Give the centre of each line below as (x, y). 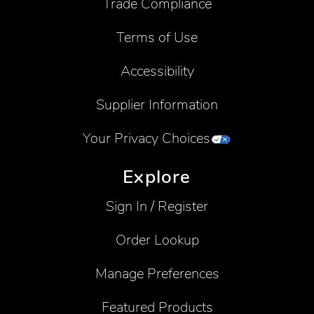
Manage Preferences (157, 273)
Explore (157, 177)
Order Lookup (157, 240)
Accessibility (157, 71)
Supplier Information (157, 105)
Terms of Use (157, 38)
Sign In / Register (157, 206)
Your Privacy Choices (146, 139)
